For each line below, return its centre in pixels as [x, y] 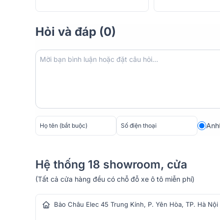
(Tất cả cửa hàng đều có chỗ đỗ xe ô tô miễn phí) [115, 179]
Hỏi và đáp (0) [76, 31]
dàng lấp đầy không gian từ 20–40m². [100, 7]
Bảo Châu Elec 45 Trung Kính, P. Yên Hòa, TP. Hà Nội [136, 204]
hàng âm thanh [76, 183]
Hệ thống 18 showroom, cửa [111, 164]
